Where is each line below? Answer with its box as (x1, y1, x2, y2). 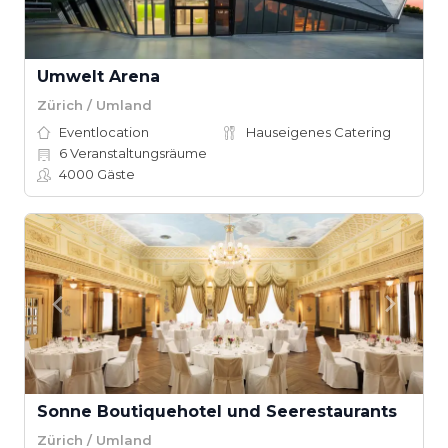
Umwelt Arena (37, 67, 160, 86)
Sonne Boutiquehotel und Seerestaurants (37, 402, 397, 421)
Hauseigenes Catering (246, 124, 391, 140)
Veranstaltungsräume (67, 145, 207, 161)
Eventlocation (59, 124, 149, 140)
